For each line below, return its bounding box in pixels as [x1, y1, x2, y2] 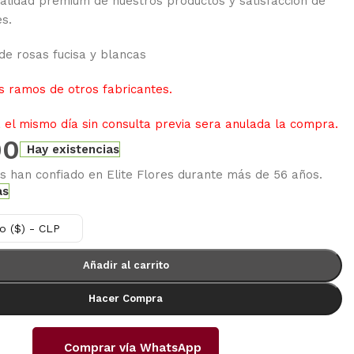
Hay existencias [27, 141, 120, 156]
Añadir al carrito [82, 258, 169, 271]
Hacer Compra [88, 292, 163, 304]
